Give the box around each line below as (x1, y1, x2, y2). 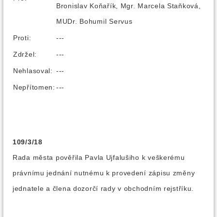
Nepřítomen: (13, 83, 55, 91)
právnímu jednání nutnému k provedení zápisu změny (13, 169, 195, 177)
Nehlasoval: (13, 67, 53, 75)
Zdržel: (13, 50, 37, 58)
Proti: (13, 34, 31, 42)
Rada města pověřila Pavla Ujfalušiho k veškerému (13, 154, 185, 161)
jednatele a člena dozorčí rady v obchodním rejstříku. (13, 185, 194, 192)
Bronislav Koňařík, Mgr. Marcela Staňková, (56, 2, 201, 10)
